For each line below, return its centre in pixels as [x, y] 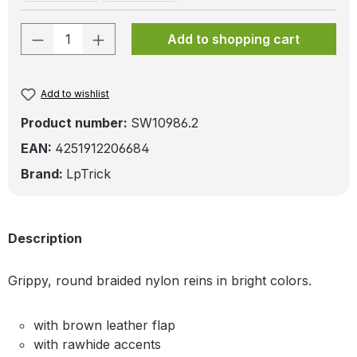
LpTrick [88, 173]
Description [45, 238]
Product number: [76, 122]
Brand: [43, 173]
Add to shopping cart [234, 39]
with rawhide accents [97, 344]
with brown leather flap [104, 325]
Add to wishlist [75, 93]
